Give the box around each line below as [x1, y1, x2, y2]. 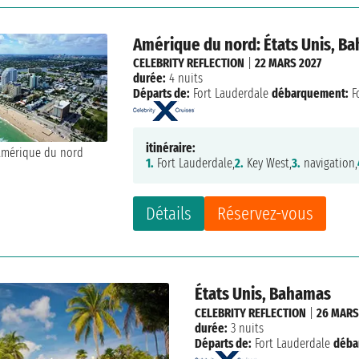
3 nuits [227, 320, 264, 336]
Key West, [244, 155, 292, 171]
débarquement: [272, 86, 349, 102]
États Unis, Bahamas [194, 283, 331, 305]
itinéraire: [146, 140, 196, 156]
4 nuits [166, 71, 204, 87]
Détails [146, 203, 192, 225]
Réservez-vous [217, 203, 314, 225]
